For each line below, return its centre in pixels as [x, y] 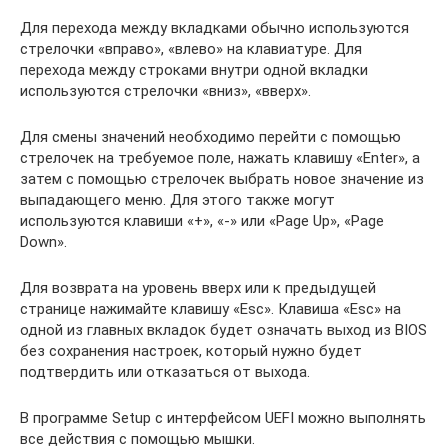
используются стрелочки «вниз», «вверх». [165, 90]
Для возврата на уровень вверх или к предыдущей [198, 287]
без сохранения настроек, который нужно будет [191, 350]
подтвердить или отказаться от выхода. [165, 371]
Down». [43, 241]
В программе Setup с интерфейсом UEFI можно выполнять [223, 417]
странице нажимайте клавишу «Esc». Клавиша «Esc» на [210, 308]
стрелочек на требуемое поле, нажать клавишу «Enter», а [220, 157]
